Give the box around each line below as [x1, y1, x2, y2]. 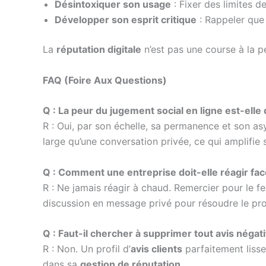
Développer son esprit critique [55, 13, 197, 26]
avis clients [131, 243, 182, 255]
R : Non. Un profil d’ [43, 243, 131, 255]
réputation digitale [56, 43, 141, 55]
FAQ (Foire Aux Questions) [43, 74, 167, 86]
